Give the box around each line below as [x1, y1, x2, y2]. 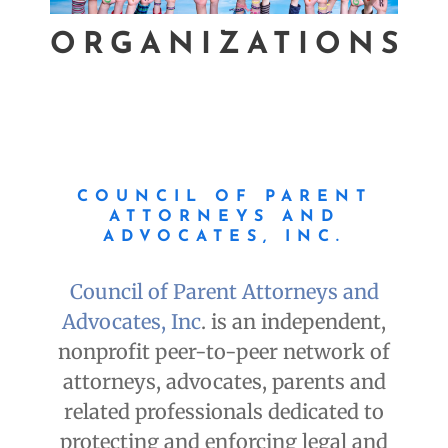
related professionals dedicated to [64, 399, 384, 425]
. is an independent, [201, 309, 386, 335]
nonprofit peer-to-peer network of [58, 339, 390, 365]
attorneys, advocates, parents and [62, 369, 386, 395]
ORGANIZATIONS [50, 30, 405, 62]
